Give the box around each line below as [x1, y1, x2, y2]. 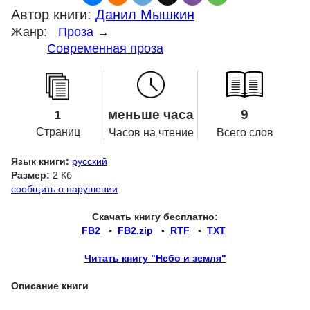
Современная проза [47, 42, 163, 55]
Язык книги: [11, 156, 69, 167]
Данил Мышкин [95, 7, 194, 22]
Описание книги [11, 280, 89, 291]
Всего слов [217, 127, 274, 138]
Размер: [11, 170, 50, 181]
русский [72, 156, 107, 167]
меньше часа [108, 107, 194, 122]
